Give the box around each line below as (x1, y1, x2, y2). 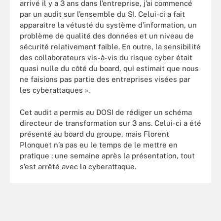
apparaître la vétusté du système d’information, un (20, 21, 197, 29)
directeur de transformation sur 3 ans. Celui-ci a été (20, 118, 201, 127)
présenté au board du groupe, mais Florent (20, 129, 169, 138)
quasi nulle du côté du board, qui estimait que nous (20, 64, 199, 73)
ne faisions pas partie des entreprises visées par (20, 75, 190, 83)
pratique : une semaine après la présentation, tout (20, 151, 195, 160)
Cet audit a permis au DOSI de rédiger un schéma (20, 108, 192, 116)
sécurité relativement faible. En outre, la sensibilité (20, 42, 201, 51)
